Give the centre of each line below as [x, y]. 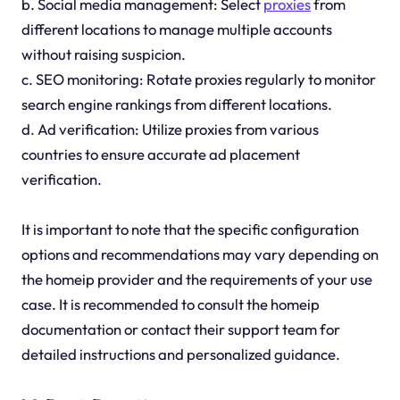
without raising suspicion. [103, 54]
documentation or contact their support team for [180, 329]
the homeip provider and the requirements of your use [196, 279]
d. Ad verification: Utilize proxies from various [170, 129]
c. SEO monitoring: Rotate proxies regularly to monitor [198, 79]
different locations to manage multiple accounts [176, 29]
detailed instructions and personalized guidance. [180, 354]
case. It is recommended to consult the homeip [170, 304]
